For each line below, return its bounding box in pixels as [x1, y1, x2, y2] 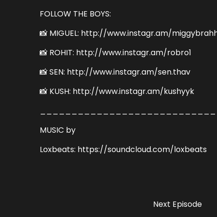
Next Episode [153, 198, 202, 210]
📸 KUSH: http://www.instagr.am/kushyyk [40, 85, 195, 97]
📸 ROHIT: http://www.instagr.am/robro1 [40, 46, 192, 58]
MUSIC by [40, 124, 76, 136]
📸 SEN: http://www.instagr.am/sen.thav [40, 66, 191, 77]
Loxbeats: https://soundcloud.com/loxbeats [40, 143, 207, 155]
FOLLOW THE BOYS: [40, 8, 111, 19]
